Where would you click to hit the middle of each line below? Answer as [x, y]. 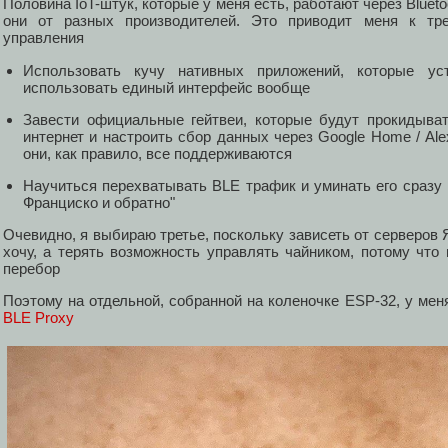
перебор [31, 269]
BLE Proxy [38, 318]
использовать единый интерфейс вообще [166, 87]
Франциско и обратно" [99, 202]
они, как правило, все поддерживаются [157, 153]
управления [43, 38]
